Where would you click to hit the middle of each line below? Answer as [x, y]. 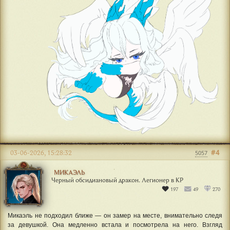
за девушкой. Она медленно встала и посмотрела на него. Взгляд [115, 225]
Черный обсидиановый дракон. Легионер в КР [117, 179]
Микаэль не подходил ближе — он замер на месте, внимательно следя [115, 215]
